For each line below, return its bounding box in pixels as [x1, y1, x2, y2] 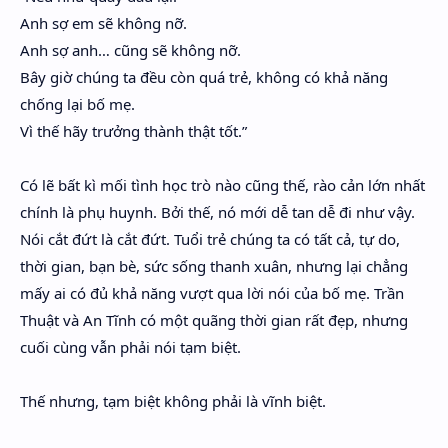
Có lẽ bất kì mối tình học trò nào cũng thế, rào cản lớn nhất [20, 175, 425, 195]
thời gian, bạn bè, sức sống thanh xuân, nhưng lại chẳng [20, 256, 408, 276]
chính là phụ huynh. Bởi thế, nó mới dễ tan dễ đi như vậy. [20, 202, 415, 222]
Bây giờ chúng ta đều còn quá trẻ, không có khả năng [20, 67, 388, 87]
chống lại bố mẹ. [20, 94, 135, 114]
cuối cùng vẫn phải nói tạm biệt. [20, 337, 241, 357]
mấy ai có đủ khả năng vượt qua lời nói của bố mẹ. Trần [20, 283, 404, 303]
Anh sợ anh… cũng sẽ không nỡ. [20, 40, 241, 60]
